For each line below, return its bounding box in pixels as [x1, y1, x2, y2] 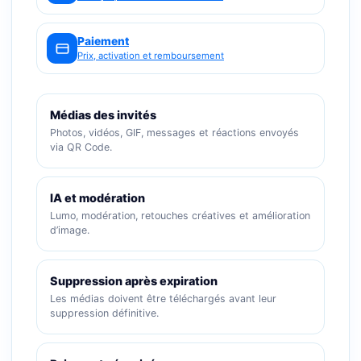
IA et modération [50, 191, 145, 205]
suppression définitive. [50, 307, 159, 319]
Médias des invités [50, 108, 156, 122]
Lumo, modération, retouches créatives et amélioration [50, 210, 310, 222]
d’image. [50, 224, 89, 236]
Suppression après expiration [50, 274, 218, 288]
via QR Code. [50, 141, 112, 153]
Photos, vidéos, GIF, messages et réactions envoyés [50, 127, 299, 139]
